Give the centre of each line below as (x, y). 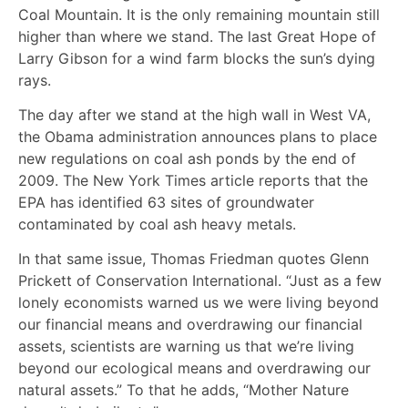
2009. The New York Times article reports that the (193, 181)
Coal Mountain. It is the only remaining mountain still (199, 14)
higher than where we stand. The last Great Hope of (197, 36)
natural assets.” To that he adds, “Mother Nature (184, 390)
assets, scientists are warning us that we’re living (186, 347)
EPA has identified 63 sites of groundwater (166, 203)
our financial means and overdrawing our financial (190, 325)
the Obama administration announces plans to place (198, 137)
